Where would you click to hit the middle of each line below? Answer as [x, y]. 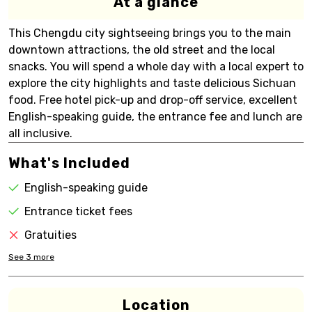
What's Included [69, 163]
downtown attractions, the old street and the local [142, 50]
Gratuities [50, 235]
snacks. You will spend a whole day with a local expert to [156, 67]
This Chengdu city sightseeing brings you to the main [150, 33]
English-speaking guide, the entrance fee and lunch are [155, 117]
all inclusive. [40, 133]
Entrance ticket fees [78, 211]
